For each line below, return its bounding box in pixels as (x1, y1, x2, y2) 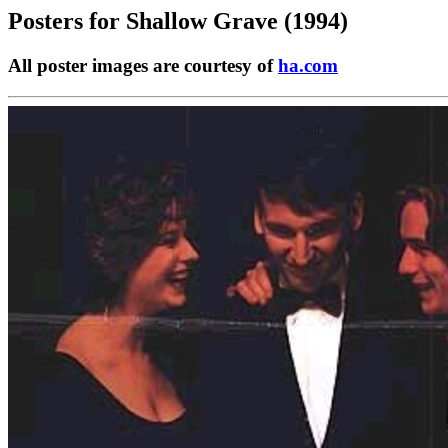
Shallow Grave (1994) (126, 8, 348, 34)
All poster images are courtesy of (8, 54, 278, 76)
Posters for (8, 8, 126, 34)
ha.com (278, 54, 338, 76)
